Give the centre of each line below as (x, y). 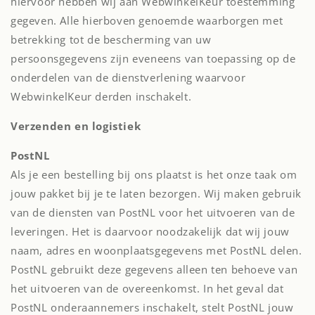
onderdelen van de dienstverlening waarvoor (128, 77)
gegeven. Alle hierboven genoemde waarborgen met (147, 20)
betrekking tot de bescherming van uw (111, 39)
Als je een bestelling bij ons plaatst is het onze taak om (154, 174)
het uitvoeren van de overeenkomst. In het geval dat (147, 288)
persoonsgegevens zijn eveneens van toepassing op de (153, 58)
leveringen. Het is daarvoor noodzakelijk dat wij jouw (150, 231)
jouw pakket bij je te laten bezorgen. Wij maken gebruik (156, 193)
